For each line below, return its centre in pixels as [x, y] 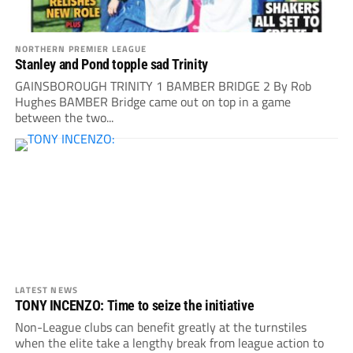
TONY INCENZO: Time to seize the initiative [134, 306]
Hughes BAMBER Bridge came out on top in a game [152, 102]
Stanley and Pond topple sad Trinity [111, 65]
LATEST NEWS [46, 290]
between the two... [64, 118]
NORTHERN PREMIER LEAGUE [81, 49]
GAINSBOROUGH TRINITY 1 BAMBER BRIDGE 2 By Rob [163, 86]
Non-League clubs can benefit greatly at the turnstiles [160, 327]
